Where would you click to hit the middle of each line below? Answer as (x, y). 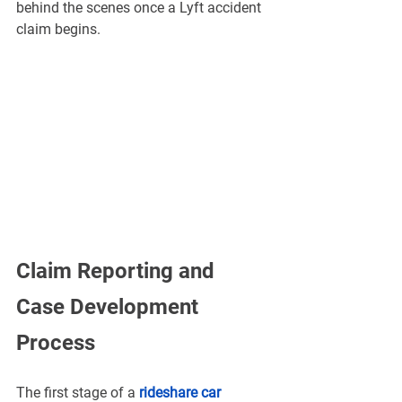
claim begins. (58, 29)
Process (56, 343)
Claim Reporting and (118, 271)
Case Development (110, 307)
